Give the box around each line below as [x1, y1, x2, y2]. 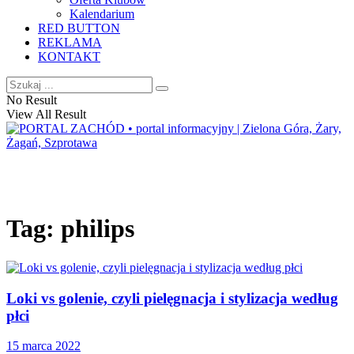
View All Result [6, 107, 86, 121]
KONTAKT [38, 50, 100, 63]
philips [61, 214, 134, 243]
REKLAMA [38, 36, 102, 49]
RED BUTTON [38, 21, 120, 35]
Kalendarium [70, 7, 134, 21]
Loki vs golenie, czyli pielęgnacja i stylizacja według [6, 289, 338, 307]
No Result [6, 93, 57, 107]
